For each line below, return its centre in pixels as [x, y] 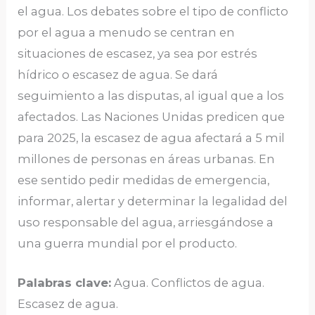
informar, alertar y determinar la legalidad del [153, 201]
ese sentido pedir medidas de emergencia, [144, 180]
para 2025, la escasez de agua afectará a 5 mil [152, 137]
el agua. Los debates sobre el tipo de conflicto [153, 11]
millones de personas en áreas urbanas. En [147, 159]
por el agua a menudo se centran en [127, 32]
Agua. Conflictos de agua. [188, 283]
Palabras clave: [65, 283]
